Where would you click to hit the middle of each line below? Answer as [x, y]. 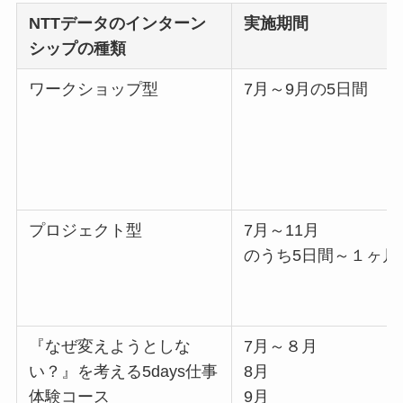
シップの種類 [78, 49]
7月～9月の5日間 [306, 90]
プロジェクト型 [86, 231]
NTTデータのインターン [118, 24]
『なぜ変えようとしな [110, 347]
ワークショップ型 [94, 90]
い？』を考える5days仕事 [124, 372]
